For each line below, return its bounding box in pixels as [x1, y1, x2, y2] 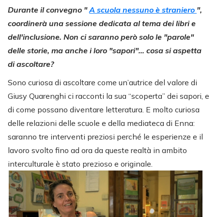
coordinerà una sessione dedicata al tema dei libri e [8, 18, 196, 29]
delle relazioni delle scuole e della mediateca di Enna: [8, 118, 195, 128]
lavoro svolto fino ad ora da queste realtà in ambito [8, 145, 187, 155]
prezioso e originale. [82, 159, 153, 169]
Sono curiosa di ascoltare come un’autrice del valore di [8, 77, 197, 88]
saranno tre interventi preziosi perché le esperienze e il [8, 132, 203, 142]
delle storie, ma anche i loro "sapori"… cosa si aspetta [8, 46, 201, 56]
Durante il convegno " [8, 5, 89, 15]
